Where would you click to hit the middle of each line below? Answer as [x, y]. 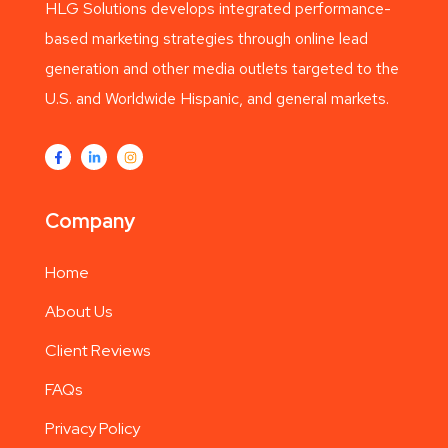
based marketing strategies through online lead [206, 39]
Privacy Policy [92, 428]
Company [90, 220]
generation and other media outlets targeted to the [222, 69]
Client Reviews [97, 350]
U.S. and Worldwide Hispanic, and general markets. [217, 99]
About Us [78, 311]
